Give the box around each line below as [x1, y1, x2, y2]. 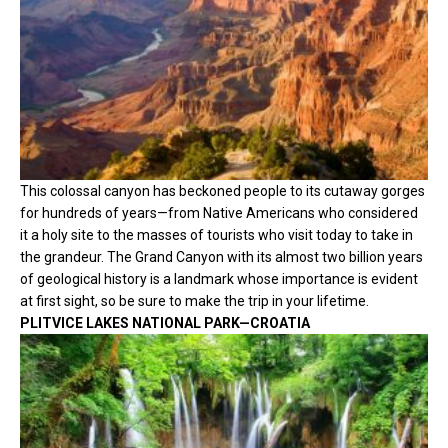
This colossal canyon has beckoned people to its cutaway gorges [20, 182, 425, 199]
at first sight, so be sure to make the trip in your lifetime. [20, 292, 369, 309]
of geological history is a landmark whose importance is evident [20, 270, 418, 287]
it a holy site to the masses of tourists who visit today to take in [20, 226, 413, 243]
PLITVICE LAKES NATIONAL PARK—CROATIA [20, 314, 310, 331]
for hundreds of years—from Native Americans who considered [20, 204, 418, 221]
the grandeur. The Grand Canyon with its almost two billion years [20, 248, 423, 265]
